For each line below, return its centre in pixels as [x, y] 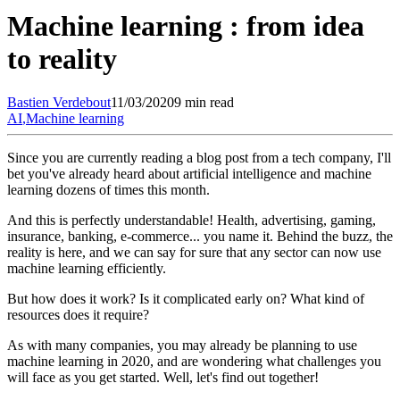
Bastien [28, 103]
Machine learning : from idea [186, 25]
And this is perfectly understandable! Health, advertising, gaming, [192, 221]
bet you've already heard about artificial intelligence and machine [189, 174]
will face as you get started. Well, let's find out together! [163, 378]
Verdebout [82, 103]
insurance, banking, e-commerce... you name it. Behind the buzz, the [200, 237]
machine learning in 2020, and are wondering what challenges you [194, 362]
